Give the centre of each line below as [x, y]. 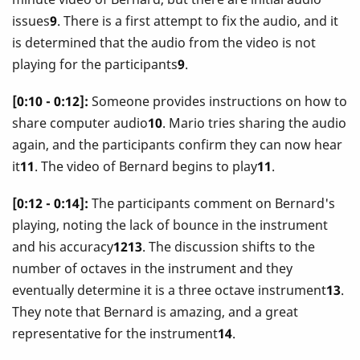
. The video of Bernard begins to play [146, 166]
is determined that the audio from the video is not [164, 42]
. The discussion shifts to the [229, 247]
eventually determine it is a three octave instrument [169, 290]
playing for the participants [95, 64]
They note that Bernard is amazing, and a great [155, 312]
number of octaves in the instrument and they [152, 269]
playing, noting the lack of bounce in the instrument [170, 225]
